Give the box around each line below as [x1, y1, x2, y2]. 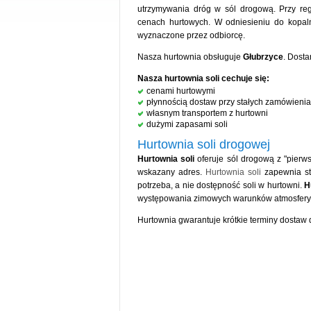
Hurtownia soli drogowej [137, 137, 270, 151]
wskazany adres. [137, 167, 205, 177]
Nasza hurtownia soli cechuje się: [137, 74, 269, 83]
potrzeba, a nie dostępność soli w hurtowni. [137, 180, 305, 190]
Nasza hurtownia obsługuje [137, 52, 243, 62]
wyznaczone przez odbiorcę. [137, 31, 245, 40]
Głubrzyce [243, 52, 283, 62]
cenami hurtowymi [146, 86, 215, 96]
